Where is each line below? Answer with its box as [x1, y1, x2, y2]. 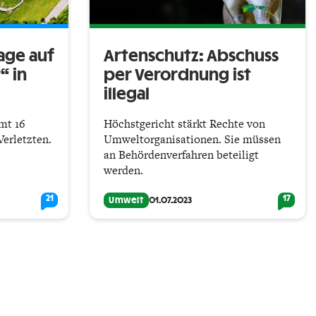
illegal [104, 86, 150, 102]
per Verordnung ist [104, 67, 251, 83]
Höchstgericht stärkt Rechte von [104, 115, 265, 132]
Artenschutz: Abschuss [104, 48, 279, 64]
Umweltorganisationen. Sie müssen [104, 130, 281, 147]
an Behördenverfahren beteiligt [104, 146, 259, 163]
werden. [104, 162, 143, 178]
